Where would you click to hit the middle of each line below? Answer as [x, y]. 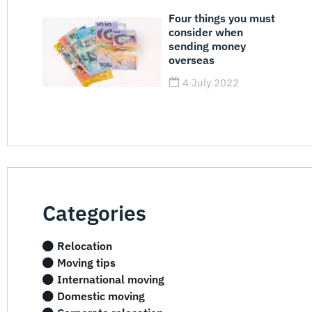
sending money [208, 46]
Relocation [85, 245]
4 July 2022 [211, 82]
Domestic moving [101, 296]
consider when [206, 32]
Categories [94, 212]
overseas [192, 60]
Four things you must [222, 18]
